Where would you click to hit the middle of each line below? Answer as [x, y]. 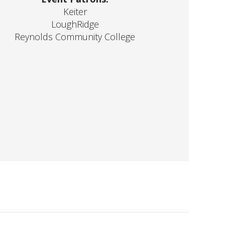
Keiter [75, 12]
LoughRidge [75, 24]
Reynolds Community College [75, 37]
